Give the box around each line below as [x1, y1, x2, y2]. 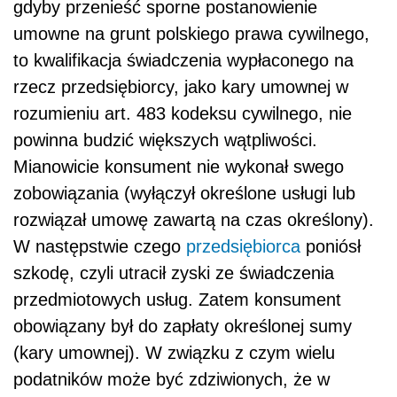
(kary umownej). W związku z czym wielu [13, 343, 335, 363]
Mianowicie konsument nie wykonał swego [13, 157, 344, 177]
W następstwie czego [13, 237, 186, 257]
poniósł [300, 237, 361, 257]
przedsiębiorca [186, 237, 300, 257]
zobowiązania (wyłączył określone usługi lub [13, 183, 355, 204]
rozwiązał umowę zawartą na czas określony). [13, 210, 374, 230]
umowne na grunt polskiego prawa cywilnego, [13, 24, 370, 44]
